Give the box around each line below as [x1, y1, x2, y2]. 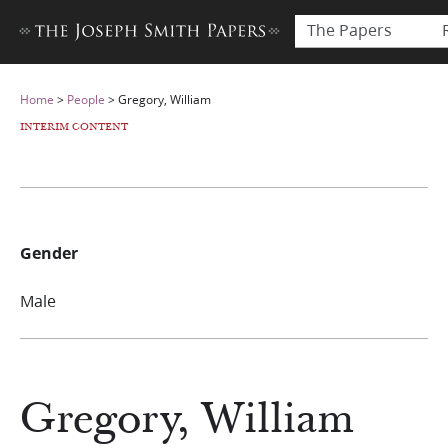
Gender [20, 241, 78, 264]
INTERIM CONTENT [20, 120, 128, 134]
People [67, 91, 105, 108]
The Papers [307, 18, 392, 41]
